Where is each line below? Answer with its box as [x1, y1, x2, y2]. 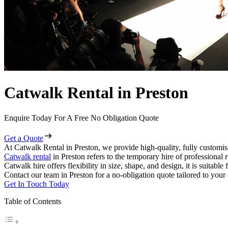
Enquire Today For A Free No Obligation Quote [4, 113, 159, 122]
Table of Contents [4, 196, 61, 206]
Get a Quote [4, 133, 43, 142]
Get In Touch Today [4, 179, 69, 188]
